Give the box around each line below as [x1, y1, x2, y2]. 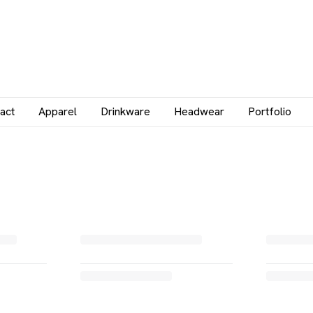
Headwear [174, 104, 224, 119]
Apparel [38, 104, 77, 119]
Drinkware [101, 104, 150, 119]
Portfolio [248, 104, 291, 119]
